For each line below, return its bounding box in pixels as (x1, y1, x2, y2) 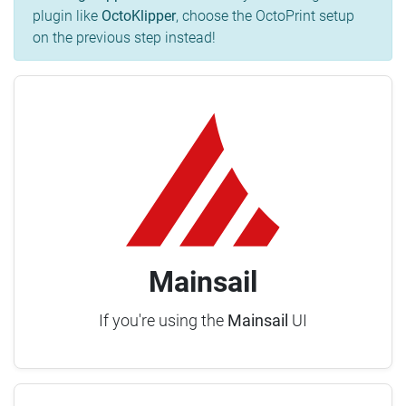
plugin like (33, 7, 101, 25)
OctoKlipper (101, 7, 176, 25)
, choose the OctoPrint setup (176, 7, 354, 25)
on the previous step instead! (33, 29, 216, 47)
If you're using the (99, 311, 227, 331)
